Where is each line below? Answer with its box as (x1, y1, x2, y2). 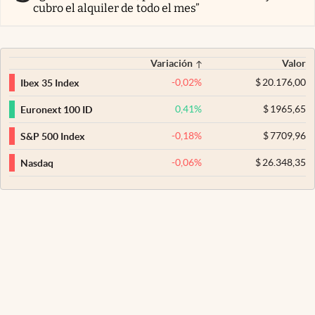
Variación (150, 58, 193, 70)
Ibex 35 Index (20, 77, 79, 89)
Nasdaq (20, 157, 53, 169)
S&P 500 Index (20, 130, 85, 142)
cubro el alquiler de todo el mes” (33, 1, 200, 15)
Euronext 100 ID (20, 103, 92, 115)
